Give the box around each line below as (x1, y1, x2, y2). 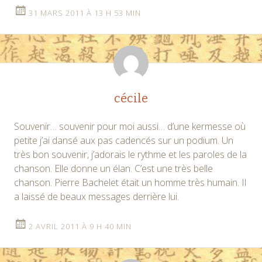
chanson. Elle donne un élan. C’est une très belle (14, 161, 213, 175)
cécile (114, 91, 148, 105)
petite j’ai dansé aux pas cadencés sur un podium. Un (14, 133, 233, 147)
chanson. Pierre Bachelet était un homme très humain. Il (14, 175, 246, 189)
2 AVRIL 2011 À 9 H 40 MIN (29, 220, 132, 232)
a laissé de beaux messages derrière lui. (14, 189, 179, 203)
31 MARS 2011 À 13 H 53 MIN (29, 7, 141, 18)
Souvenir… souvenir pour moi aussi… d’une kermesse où (14, 119, 246, 133)
